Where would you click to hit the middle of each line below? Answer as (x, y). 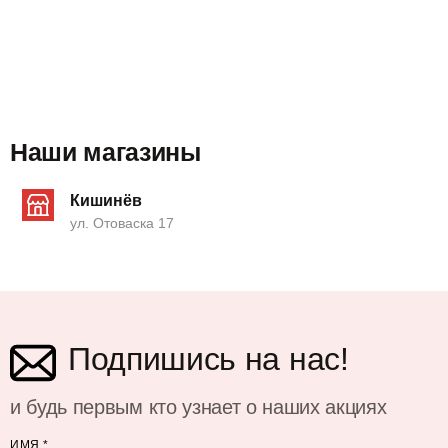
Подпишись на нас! (208, 358)
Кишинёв (106, 200)
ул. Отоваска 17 (122, 222)
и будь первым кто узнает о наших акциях (198, 406)
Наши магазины (105, 151)
